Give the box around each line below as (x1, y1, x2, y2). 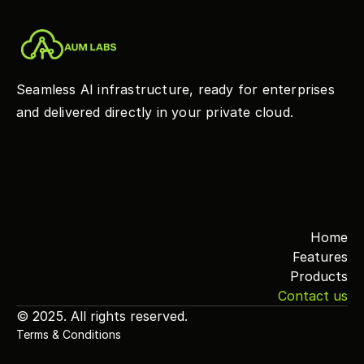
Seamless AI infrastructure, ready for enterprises (16, 81, 335, 97)
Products (290, 268, 348, 284)
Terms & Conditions (16, 327, 121, 341)
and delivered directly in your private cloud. (16, 104, 294, 120)
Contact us (278, 288, 348, 304)
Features (292, 249, 348, 265)
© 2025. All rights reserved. (16, 308, 188, 324)
